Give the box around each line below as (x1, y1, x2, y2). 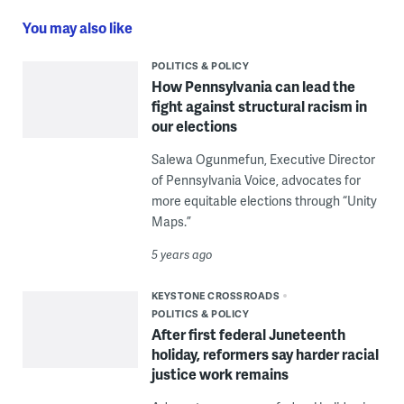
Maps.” (151, 213, 191, 231)
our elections (151, 115, 237, 137)
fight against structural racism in (151, 96, 367, 117)
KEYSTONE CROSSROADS (151, 289, 280, 303)
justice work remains (151, 363, 289, 385)
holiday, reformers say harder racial (151, 344, 379, 365)
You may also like (22, 17, 133, 39)
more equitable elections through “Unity (151, 192, 377, 210)
